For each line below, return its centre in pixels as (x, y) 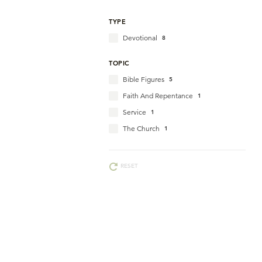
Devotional (140, 38)
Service (135, 112)
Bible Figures (144, 79)
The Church (141, 128)
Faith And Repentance (158, 96)
